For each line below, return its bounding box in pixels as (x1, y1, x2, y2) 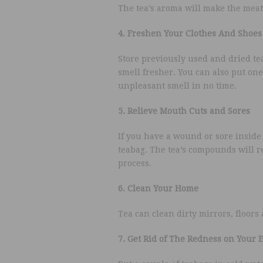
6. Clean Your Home (117, 184, 198, 193)
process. (117, 159, 151, 168)
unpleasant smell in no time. (117, 81, 237, 90)
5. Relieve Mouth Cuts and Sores (117, 106, 250, 116)
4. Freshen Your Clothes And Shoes (117, 29, 262, 38)
